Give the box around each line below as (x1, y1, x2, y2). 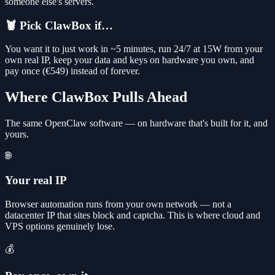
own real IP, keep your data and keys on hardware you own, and (5, 55, 254, 66)
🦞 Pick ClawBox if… (5, 18, 113, 32)
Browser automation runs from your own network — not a (5, 198, 231, 209)
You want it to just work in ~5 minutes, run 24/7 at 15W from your (5, 44, 263, 55)
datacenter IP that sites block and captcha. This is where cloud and (5, 209, 260, 220)
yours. (5, 129, 29, 140)
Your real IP (5, 174, 67, 187)
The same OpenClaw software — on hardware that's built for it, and (5, 118, 268, 129)
